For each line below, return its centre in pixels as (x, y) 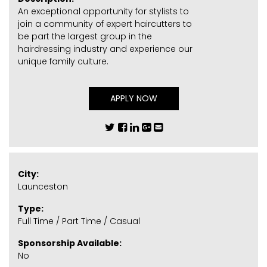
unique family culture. (63, 61)
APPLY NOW (133, 98)
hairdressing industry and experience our (105, 49)
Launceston (43, 187)
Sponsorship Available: (70, 243)
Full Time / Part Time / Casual (79, 221)
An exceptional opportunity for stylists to (103, 11)
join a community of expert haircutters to (105, 24)
